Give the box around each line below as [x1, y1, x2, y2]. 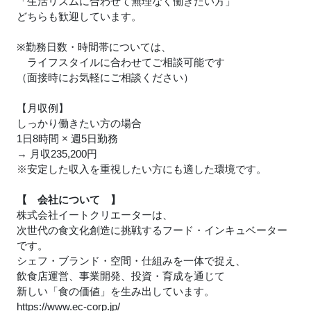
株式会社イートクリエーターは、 [17, 209, 173, 221]
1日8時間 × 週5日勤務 [17, 133, 118, 144]
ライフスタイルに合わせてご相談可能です [17, 56, 225, 68]
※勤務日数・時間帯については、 [17, 41, 171, 53]
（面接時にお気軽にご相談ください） [17, 72, 194, 83]
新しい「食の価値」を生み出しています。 [17, 285, 215, 297]
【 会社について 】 [17, 194, 121, 205]
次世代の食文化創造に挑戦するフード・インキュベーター [17, 224, 287, 236]
